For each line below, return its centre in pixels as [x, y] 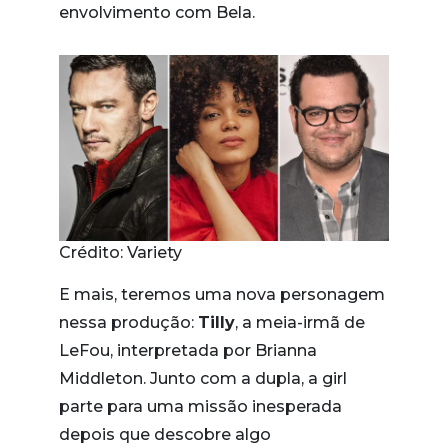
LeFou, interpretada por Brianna [188, 350]
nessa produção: [128, 322]
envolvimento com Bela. [157, 13]
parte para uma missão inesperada [200, 406]
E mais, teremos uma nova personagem [222, 294]
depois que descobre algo [165, 434]
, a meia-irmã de [300, 322]
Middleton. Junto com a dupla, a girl [203, 378]
